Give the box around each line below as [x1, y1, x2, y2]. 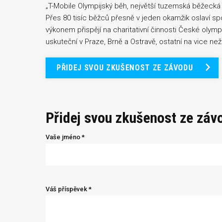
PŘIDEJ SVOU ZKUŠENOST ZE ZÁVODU [56, 63, 193, 72]
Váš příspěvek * [46, 185, 92, 193]
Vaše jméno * [46, 133, 85, 141]
